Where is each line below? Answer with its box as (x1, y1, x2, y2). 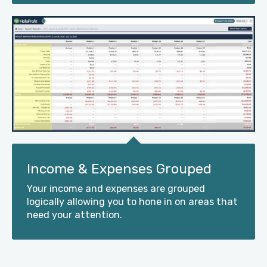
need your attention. (27, 209, 122, 221)
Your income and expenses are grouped (27, 183, 205, 195)
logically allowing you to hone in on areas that (27, 196, 238, 208)
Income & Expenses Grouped (27, 161, 212, 178)
